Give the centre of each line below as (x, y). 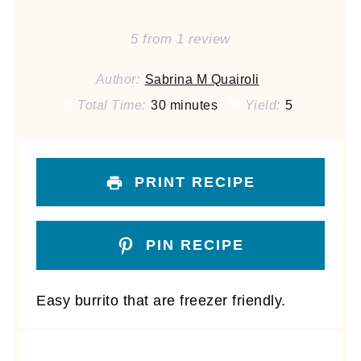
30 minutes (185, 105)
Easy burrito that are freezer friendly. (161, 301)
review (207, 39)
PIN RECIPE (193, 245)
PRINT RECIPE (193, 182)
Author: (118, 79)
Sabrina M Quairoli (202, 79)
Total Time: (110, 105)
